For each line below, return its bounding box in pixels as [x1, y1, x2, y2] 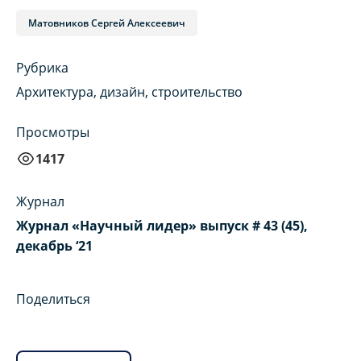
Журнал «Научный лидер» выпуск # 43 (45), [16, 217, 308, 235]
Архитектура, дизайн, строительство [16, 83, 243, 102]
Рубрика [16, 59, 68, 77]
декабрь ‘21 [16, 237, 93, 255]
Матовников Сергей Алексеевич [28, 16, 185, 31]
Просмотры [16, 123, 89, 142]
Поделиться [16, 290, 90, 309]
